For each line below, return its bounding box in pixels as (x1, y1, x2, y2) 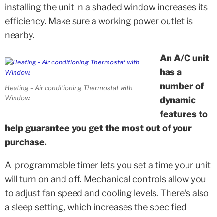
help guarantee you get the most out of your (5, 123, 192, 134)
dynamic (159, 95, 196, 106)
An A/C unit (159, 53, 209, 63)
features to (159, 109, 208, 120)
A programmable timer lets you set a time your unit (5, 160, 211, 170)
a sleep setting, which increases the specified (5, 202, 186, 213)
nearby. (5, 30, 35, 41)
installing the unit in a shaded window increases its (5, 2, 208, 13)
